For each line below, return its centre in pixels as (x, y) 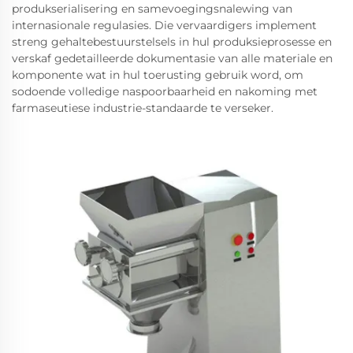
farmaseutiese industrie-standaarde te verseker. (143, 108)
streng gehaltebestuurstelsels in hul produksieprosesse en (172, 41)
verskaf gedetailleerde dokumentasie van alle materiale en (172, 58)
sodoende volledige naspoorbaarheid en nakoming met (165, 91)
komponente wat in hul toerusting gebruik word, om (158, 74)
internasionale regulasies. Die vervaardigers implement (164, 25)
